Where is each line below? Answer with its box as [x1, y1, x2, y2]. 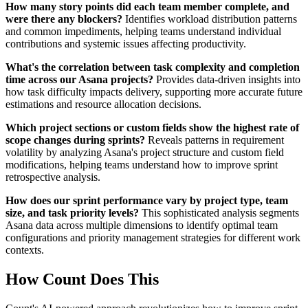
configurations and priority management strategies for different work [5, 232, 300, 244]
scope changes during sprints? [5, 134, 145, 146]
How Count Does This [5, 269, 159, 288]
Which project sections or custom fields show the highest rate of [5, 122, 299, 134]
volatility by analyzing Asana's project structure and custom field [5, 146, 284, 159]
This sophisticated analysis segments [139, 207, 299, 219]
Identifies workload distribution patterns [122, 13, 297, 25]
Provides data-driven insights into [153, 74, 300, 86]
